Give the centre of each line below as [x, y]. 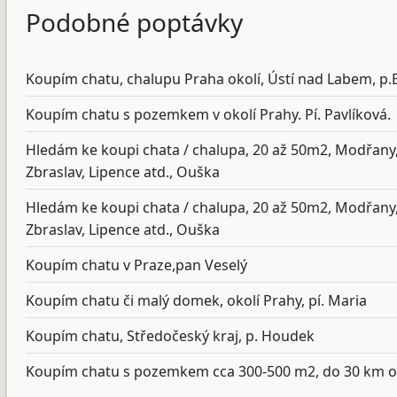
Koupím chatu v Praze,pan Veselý [136, 265]
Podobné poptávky [134, 22]
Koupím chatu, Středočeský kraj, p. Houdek [170, 336]
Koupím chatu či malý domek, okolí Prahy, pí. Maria [196, 301]
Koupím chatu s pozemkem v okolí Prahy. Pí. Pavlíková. [208, 115]
